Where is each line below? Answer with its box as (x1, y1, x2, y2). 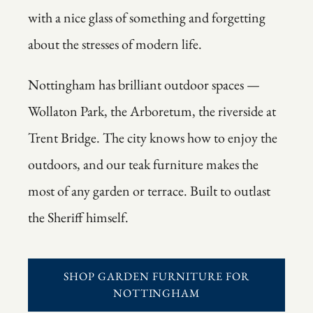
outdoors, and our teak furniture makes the (28, 155, 259, 174)
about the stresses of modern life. (28, 35, 202, 54)
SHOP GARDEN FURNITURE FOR (64, 269, 249, 284)
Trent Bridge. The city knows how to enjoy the (28, 129, 277, 147)
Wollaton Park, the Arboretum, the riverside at (28, 102, 276, 121)
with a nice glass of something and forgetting (28, 8, 265, 27)
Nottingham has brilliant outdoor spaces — (28, 75, 260, 94)
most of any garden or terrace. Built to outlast (28, 182, 270, 201)
